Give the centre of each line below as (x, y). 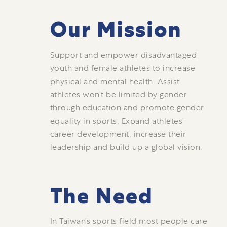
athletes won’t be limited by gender (119, 94)
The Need (101, 196)
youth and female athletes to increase (123, 68)
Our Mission (116, 30)
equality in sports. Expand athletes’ (117, 121)
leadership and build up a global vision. (126, 147)
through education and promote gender (127, 108)
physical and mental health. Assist (115, 81)
